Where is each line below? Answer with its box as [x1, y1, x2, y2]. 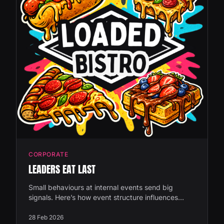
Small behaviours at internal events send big [28, 183, 173, 191]
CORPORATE [28, 150, 68, 158]
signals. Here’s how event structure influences [28, 193, 178, 201]
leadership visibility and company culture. [28, 203, 164, 211]
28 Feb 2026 [28, 213, 63, 221]
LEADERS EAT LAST [28, 161, 95, 177]
